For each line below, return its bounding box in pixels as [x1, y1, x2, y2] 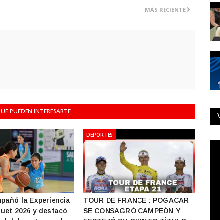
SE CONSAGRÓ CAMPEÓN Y [83, 207, 181, 215]
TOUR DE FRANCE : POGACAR [83, 196, 189, 204]
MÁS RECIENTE [145, 6, 186, 13]
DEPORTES [86, 131, 113, 138]
